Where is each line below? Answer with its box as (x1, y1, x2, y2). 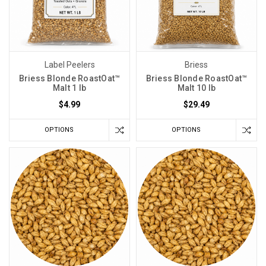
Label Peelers (44, 59, 95, 69)
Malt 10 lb (177, 83, 216, 93)
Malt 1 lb (52, 83, 87, 93)
